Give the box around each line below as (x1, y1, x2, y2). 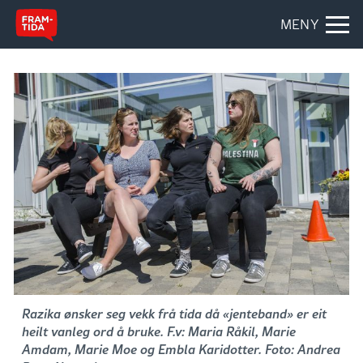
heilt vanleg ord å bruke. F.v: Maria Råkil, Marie (22, 322, 296, 341)
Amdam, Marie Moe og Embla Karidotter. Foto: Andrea (22, 340, 340, 359)
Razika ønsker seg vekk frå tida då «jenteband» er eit (22, 304, 327, 323)
